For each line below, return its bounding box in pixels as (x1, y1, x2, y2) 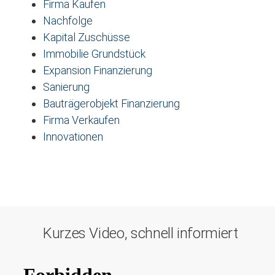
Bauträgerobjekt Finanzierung (43, 97, 180, 110)
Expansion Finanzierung (43, 64, 152, 77)
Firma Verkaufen (43, 114, 120, 126)
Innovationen (43, 130, 103, 143)
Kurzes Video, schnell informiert (43, 225, 238, 242)
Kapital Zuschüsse (43, 31, 130, 44)
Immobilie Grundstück (43, 47, 145, 60)
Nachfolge (43, 14, 93, 27)
